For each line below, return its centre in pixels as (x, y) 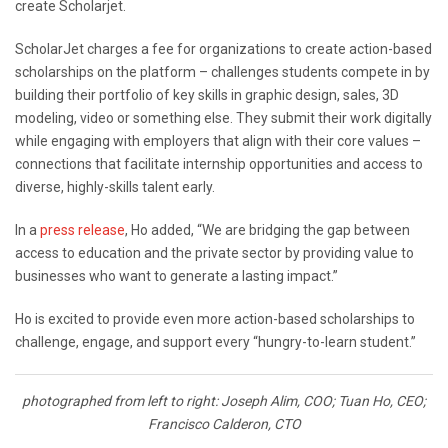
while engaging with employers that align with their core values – (218, 141)
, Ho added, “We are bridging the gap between (267, 230)
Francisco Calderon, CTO (224, 424)
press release (82, 230)
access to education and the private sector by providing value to (214, 253)
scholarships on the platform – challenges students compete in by (222, 72)
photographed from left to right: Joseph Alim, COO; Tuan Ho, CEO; (224, 401)
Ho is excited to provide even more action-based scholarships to (215, 319)
